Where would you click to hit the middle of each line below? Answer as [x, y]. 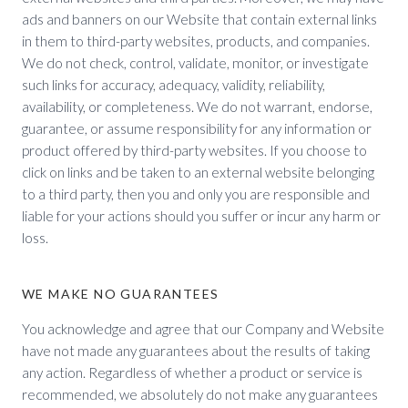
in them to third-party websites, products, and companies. [196, 41]
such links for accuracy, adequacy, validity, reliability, [173, 85]
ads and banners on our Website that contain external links [199, 19]
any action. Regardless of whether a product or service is [192, 372]
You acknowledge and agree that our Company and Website [203, 329]
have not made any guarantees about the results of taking [196, 351]
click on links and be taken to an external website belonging [198, 172]
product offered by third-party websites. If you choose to [194, 150]
